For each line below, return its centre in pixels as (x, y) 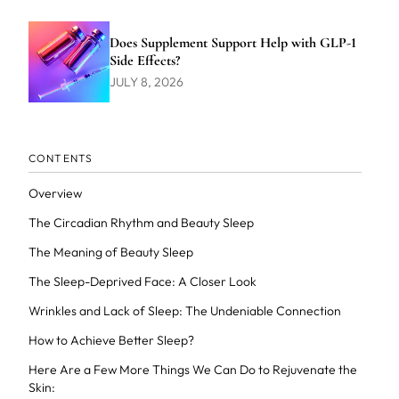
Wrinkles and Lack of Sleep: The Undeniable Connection (184, 311)
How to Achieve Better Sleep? (111, 340)
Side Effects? (144, 60)
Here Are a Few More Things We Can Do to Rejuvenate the (192, 370)
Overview (55, 193)
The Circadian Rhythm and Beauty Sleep (141, 223)
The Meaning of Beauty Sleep (110, 252)
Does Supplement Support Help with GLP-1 (232, 42)
